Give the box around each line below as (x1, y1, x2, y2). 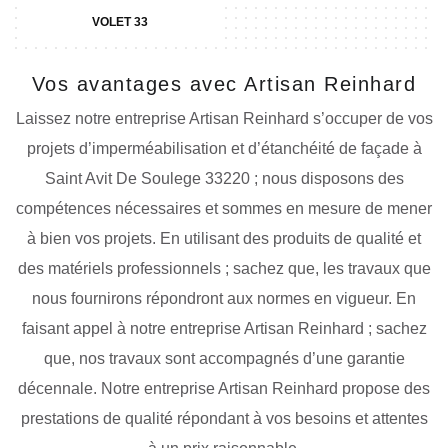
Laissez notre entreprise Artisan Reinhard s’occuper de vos (15, 110, 433, 127)
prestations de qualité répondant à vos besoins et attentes (20, 410, 428, 427)
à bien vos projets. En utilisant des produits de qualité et (27, 230, 421, 247)
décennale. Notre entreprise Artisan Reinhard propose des (18, 380, 430, 397)
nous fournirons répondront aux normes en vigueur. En (32, 290, 416, 307)
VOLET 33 (91, 15, 148, 29)
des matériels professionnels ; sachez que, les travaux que (17, 260, 431, 277)
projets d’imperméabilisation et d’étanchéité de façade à (26, 140, 422, 157)
